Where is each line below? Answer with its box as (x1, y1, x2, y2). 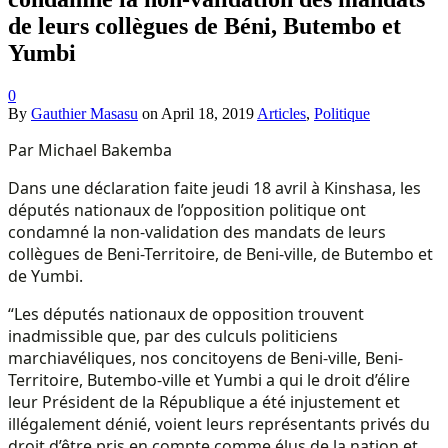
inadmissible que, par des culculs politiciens (8, 324, 338, 347)
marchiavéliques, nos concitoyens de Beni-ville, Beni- (8, 346, 403, 369)
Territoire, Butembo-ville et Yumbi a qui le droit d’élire (8, 368, 410, 391)
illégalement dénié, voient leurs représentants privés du (8, 412, 430, 435)
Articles (257, 104, 306, 122)
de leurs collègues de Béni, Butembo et (8, 13, 401, 39)
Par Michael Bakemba (8, 138, 172, 161)
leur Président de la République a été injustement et (8, 390, 400, 413)
